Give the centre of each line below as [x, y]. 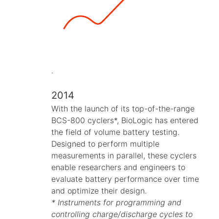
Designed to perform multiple [105, 143]
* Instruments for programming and [116, 202]
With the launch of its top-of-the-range [123, 108]
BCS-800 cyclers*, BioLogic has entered [125, 120]
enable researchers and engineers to [118, 167]
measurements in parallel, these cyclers [124, 155]
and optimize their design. [99, 190]
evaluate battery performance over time [125, 179]
